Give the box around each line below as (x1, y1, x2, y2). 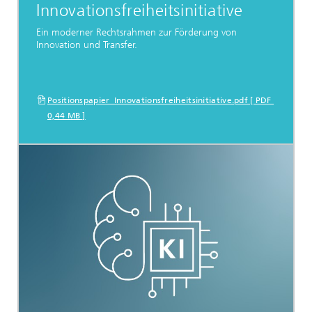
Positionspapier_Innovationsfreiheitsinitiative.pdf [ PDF (47, 95, 274, 105)
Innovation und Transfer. (36, 38, 137, 51)
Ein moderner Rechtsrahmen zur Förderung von (36, 26, 237, 38)
